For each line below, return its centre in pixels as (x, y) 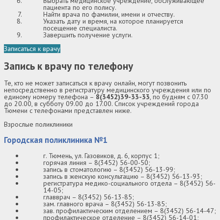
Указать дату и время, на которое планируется (113, 21)
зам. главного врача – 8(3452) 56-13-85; (105, 204)
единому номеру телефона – (50, 97)
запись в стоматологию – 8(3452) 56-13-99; (109, 169)
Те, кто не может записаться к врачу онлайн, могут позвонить (95, 83)
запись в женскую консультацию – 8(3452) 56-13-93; (123, 176)
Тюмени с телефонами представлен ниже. (68, 111)
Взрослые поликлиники (38, 124)
